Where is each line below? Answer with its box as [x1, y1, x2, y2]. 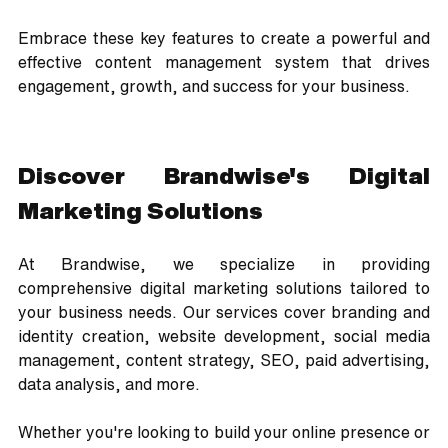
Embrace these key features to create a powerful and [18, 30, 430, 47]
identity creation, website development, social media [18, 328, 430, 345]
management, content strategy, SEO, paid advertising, [18, 352, 430, 369]
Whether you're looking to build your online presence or [18, 424, 430, 441]
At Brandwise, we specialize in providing [18, 256, 430, 273]
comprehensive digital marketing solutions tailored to [18, 280, 430, 297]
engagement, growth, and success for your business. [18, 78, 410, 95]
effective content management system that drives [18, 54, 430, 71]
